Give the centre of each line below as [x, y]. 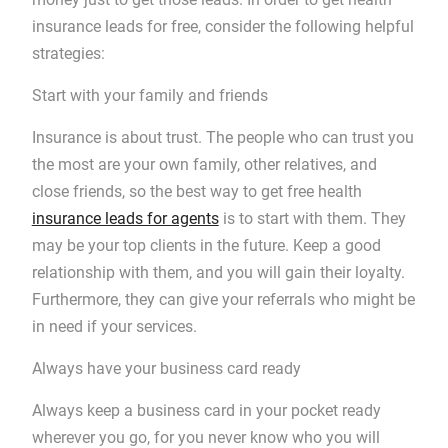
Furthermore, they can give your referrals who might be [223, 299]
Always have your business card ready [166, 368]
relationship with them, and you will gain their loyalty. [218, 272]
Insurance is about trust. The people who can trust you [222, 137]
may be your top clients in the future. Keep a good [206, 245]
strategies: [68, 53]
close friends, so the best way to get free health [196, 191]
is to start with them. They [312, 218]
